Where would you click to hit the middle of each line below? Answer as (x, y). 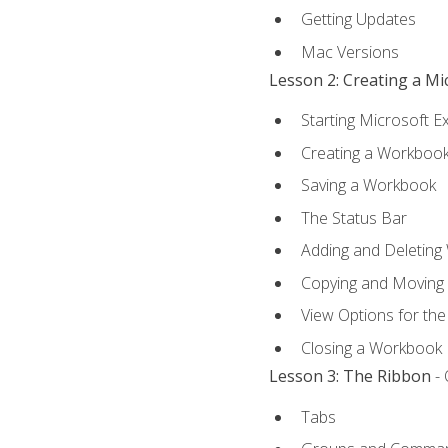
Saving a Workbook (368, 185)
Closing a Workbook (371, 348)
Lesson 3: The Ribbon (349, 376)
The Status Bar (353, 217)
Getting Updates (358, 18)
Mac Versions (349, 51)
